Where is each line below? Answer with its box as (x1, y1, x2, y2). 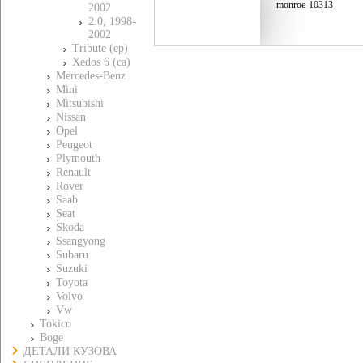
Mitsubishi (56, 97, 104, 109)
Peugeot (56, 139, 92, 151)
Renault (56, 166, 91, 178)
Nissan (56, 111, 86, 123)
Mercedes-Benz (56, 70, 126, 82)
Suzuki (56, 263, 88, 275)
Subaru (56, 249, 88, 261)
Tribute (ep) (72, 42, 128, 54)
